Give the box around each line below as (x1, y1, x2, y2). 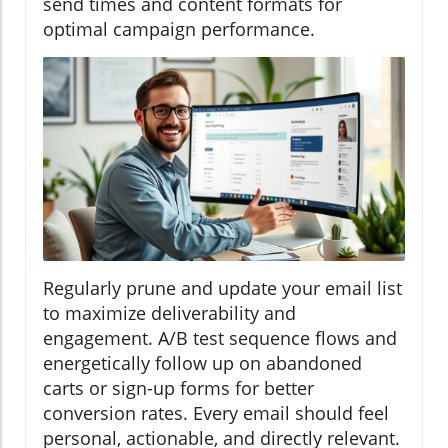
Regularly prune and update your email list (43, 275, 402, 300)
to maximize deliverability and (43, 300, 296, 325)
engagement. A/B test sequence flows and (43, 325, 397, 350)
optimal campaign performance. (43, 17, 315, 42)
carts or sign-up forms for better (43, 375, 314, 400)
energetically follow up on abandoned (43, 350, 362, 375)
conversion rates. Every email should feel (43, 400, 389, 425)
